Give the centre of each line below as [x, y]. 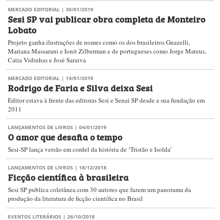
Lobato [22, 29]
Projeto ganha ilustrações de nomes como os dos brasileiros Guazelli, [99, 42]
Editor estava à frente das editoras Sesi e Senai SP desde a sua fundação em [106, 100]
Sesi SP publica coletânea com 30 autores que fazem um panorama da [99, 190]
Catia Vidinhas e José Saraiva [47, 60]
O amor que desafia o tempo [65, 137]
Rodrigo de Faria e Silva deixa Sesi [80, 87]
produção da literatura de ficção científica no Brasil [75, 198]
